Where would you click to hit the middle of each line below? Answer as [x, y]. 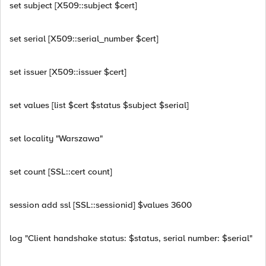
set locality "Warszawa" [56, 138]
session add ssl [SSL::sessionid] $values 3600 [101, 205]
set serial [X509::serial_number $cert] [84, 39]
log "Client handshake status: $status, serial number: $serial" [131, 238]
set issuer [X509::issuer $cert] [68, 72]
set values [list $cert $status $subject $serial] [99, 105]
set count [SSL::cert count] [61, 172]
